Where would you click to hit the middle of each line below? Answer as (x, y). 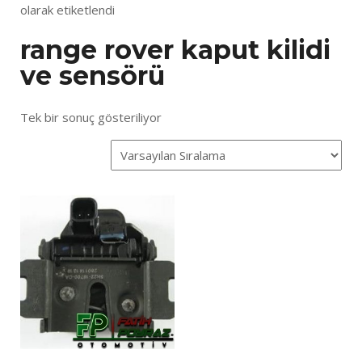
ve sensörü (93, 76)
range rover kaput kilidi (175, 50)
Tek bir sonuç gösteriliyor (91, 117)
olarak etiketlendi (67, 10)
